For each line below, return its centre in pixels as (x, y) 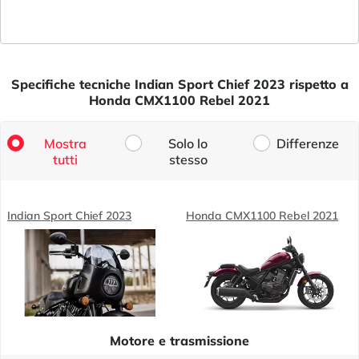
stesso (188, 159)
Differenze (308, 143)
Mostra (65, 143)
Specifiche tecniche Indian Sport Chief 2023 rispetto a (179, 84)
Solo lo (188, 143)
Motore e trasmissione (179, 340)
